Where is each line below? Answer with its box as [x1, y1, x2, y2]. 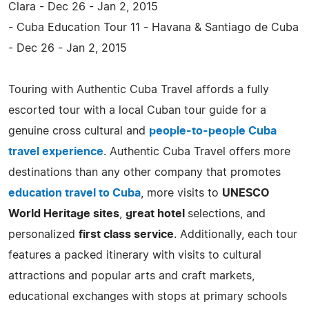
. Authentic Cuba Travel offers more [103, 146, 290, 157]
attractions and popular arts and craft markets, [8, 270, 255, 281]
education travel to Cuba [8, 187, 141, 199]
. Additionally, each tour [174, 228, 297, 240]
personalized [8, 228, 79, 240]
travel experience [8, 146, 103, 157]
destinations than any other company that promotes [8, 166, 281, 178]
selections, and [188, 208, 266, 219]
